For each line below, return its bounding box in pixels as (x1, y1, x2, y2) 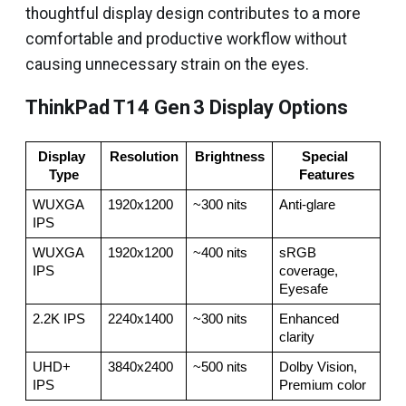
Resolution (109, 150, 179, 164)
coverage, (278, 264, 338, 278)
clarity (278, 330, 314, 344)
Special (301, 150, 348, 164)
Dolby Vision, (278, 360, 357, 374)
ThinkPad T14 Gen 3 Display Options (25, 96, 348, 119)
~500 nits (192, 360, 247, 374)
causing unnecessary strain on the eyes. (25, 55, 309, 73)
